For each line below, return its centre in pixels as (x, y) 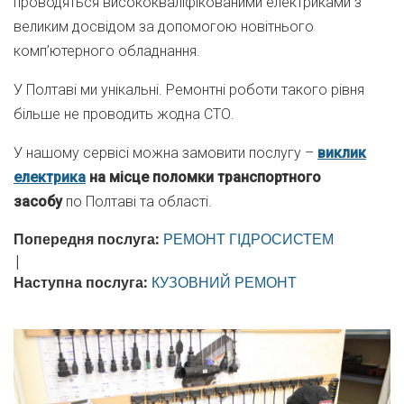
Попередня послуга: (88, 239)
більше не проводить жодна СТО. (124, 114)
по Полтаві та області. (139, 202)
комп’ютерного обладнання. (107, 51)
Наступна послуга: (81, 282)
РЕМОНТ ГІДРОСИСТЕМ (248, 239)
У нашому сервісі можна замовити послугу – (165, 153)
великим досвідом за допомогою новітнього (164, 27)
